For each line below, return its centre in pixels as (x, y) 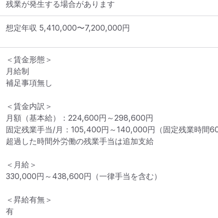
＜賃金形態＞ (29, 59)
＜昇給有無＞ (29, 200)
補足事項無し (29, 83)
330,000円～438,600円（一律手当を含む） (84, 176)
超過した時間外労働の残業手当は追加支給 (80, 141)
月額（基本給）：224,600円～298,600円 (80, 118)
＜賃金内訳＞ (29, 106)
